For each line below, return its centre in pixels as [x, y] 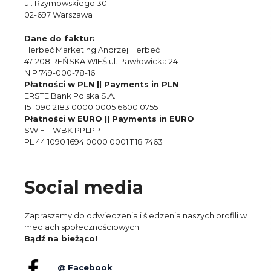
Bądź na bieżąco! [61, 238]
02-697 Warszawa [58, 15]
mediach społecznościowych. [83, 227]
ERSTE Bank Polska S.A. [70, 95]
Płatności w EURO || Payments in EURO [109, 118]
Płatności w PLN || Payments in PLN [101, 84]
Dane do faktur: [60, 38]
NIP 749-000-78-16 [60, 72]
